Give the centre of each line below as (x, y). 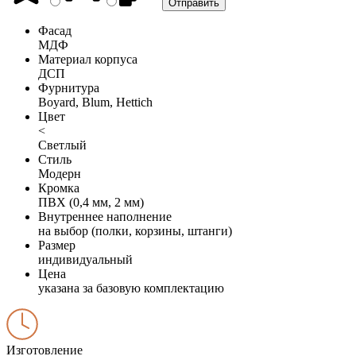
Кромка (59, 188)
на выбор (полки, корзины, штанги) (135, 230)
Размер (57, 245)
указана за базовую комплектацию (131, 288)
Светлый (62, 145)
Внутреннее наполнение (105, 216)
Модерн (60, 173)
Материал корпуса (88, 59)
